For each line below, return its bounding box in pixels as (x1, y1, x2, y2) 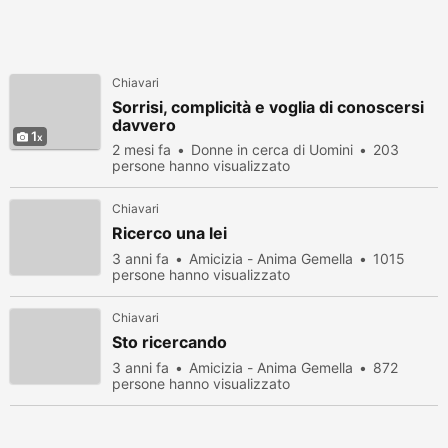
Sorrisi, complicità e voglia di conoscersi (112, 97, 424, 117)
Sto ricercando (112, 332, 227, 352)
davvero (112, 115, 176, 135)
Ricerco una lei (112, 223, 227, 243)
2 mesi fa (112, 141, 171, 158)
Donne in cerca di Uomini (191, 141, 353, 158)
